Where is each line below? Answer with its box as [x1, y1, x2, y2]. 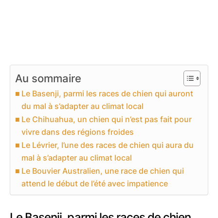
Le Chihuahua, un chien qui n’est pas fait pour [21, 114, 192, 124]
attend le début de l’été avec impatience [21, 178, 168, 188]
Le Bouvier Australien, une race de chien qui [21, 165, 184, 176]
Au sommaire [15, 72, 81, 85]
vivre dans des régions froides [21, 127, 134, 137]
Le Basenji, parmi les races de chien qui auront [21, 88, 194, 98]
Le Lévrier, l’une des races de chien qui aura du [21, 140, 194, 150]
